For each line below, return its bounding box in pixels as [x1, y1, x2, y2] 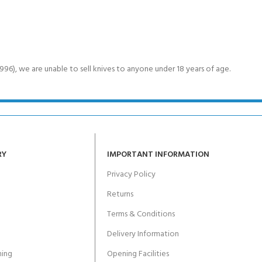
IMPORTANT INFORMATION [107, 148, 209, 162]
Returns [107, 188, 133, 202]
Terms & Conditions [107, 208, 175, 222]
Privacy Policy [107, 168, 156, 182]
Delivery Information [107, 227, 179, 242]
